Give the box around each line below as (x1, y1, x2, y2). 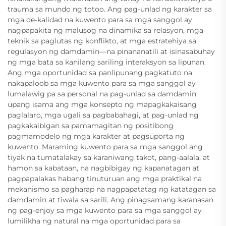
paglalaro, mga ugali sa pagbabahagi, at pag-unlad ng (8, 110, 199, 120)
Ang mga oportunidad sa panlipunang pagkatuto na (8, 68, 192, 78)
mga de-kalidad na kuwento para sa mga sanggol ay (8, 15, 192, 25)
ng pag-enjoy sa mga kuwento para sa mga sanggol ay (8, 206, 202, 215)
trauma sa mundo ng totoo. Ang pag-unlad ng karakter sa (8, 5, 212, 14)
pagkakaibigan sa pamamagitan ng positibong (8, 121, 174, 131)
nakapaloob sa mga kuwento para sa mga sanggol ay (8, 79, 196, 88)
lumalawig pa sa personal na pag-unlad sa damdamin (8, 89, 196, 99)
